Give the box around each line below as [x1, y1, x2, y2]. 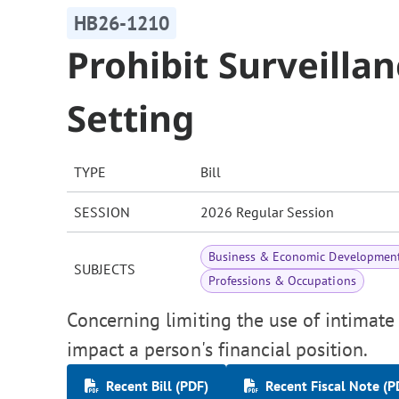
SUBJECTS [74, 260, 135, 279]
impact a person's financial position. [67, 337, 369, 362]
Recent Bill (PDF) [106, 377, 208, 395]
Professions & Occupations [208, 273, 356, 289]
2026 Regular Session [200, 203, 334, 222]
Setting [67, 94, 195, 143]
